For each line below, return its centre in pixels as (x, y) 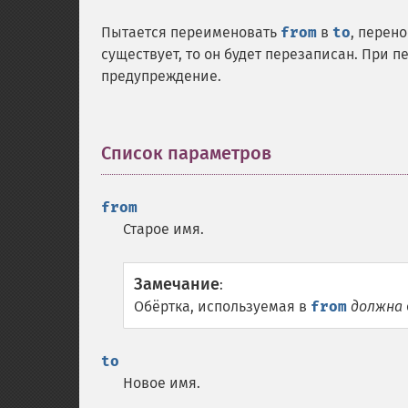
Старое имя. (163, 229)
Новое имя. (162, 383)
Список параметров (186, 153)
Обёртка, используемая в (222, 306)
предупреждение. (161, 76)
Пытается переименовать (191, 32)
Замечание (177, 284)
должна (377, 306)
